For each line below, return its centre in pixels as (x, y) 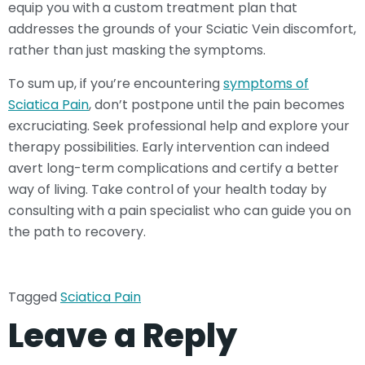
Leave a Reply (123, 336)
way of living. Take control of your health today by (167, 189)
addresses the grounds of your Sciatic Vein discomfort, (182, 29)
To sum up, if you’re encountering (116, 83)
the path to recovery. (77, 231)
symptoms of (266, 83)
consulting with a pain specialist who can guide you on (180, 210)
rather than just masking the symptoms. (137, 51)
